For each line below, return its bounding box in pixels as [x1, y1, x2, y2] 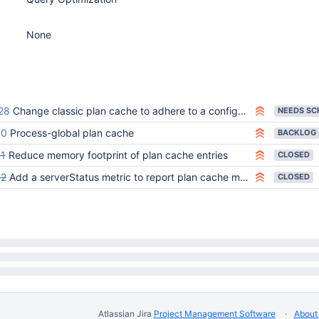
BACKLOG [278, 127, 316, 137]
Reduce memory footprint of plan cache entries [9, 149, 228, 161]
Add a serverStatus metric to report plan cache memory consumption [9, 171, 240, 183]
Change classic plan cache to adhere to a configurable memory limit [13, 105, 238, 117]
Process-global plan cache [10, 127, 134, 139]
